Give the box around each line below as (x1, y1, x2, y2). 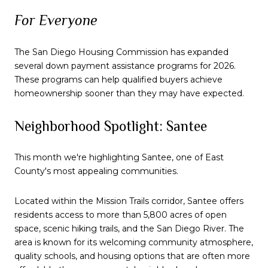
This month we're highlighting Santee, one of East (14, 152, 224, 163)
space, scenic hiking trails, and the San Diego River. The (14, 223, 244, 234)
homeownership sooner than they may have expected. (14, 87, 244, 99)
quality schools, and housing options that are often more (14, 250, 250, 261)
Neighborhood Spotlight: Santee (14, 117, 207, 134)
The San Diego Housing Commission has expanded (14, 46, 229, 57)
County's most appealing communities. (14, 166, 178, 177)
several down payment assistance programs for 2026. (14, 60, 236, 71)
